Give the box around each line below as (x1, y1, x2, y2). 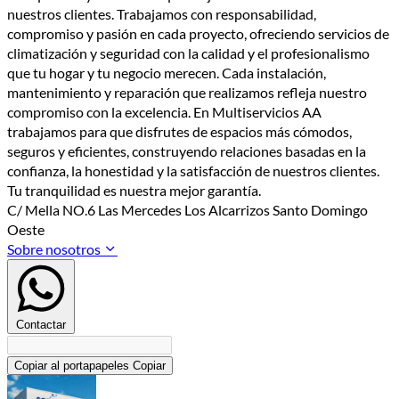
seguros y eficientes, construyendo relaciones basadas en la (7, 142, 366, 159)
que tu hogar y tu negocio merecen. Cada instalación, (7, 63, 326, 81)
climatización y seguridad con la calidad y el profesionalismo (7, 44, 370, 61)
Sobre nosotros (7, 240, 103, 257)
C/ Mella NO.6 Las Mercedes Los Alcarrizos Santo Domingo (7, 200, 368, 218)
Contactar (16, 317, 66, 331)
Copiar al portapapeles (14, 358, 129, 372)
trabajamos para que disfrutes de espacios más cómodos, (7, 122, 352, 140)
